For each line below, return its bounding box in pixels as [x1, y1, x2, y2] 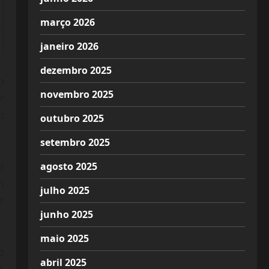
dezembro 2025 [40, 64, 112, 77]
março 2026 [40, 16, 95, 29]
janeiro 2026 [40, 40, 98, 53]
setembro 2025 [40, 136, 110, 149]
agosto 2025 [40, 160, 97, 173]
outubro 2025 [40, 112, 104, 125]
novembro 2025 [40, 88, 113, 101]
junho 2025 [40, 208, 93, 221]
